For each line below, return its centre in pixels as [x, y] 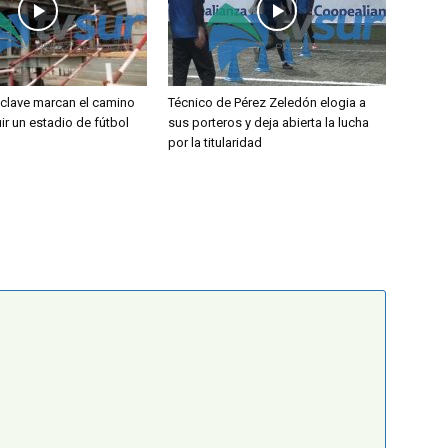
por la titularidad [215, 143]
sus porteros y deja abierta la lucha [268, 123]
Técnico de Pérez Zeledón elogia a [267, 103]
